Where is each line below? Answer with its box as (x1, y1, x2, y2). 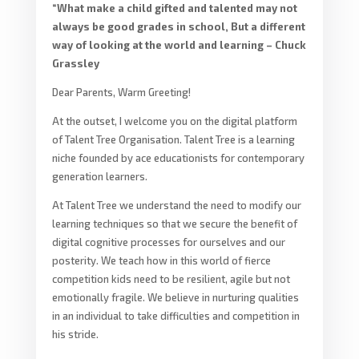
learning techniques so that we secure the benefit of (51, 216, 297, 230)
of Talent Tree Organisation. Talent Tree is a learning (51, 132, 295, 146)
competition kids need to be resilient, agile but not (51, 272, 290, 285)
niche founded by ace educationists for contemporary (51, 151, 305, 164)
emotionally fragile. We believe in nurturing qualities (51, 290, 299, 304)
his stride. (51, 327, 99, 341)
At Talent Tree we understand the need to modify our (51, 198, 301, 212)
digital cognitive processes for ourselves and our (51, 235, 285, 248)
